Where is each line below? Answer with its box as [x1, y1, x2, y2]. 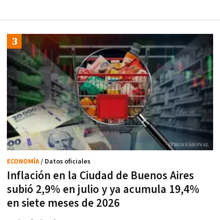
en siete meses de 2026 [7, 195, 120, 211]
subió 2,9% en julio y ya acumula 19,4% [7, 182, 199, 197]
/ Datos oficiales [41, 157, 90, 166]
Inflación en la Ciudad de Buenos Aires [7, 168, 194, 183]
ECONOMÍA [7, 157, 41, 166]
